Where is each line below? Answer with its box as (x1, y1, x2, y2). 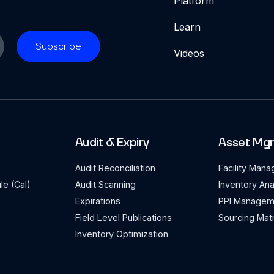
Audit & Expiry (75, 135, 149, 150)
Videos (173, 47, 204, 59)
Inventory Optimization (75, 229, 168, 239)
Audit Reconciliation (75, 163, 155, 173)
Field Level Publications (75, 212, 172, 223)
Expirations (75, 196, 120, 206)
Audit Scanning (75, 179, 136, 190)
